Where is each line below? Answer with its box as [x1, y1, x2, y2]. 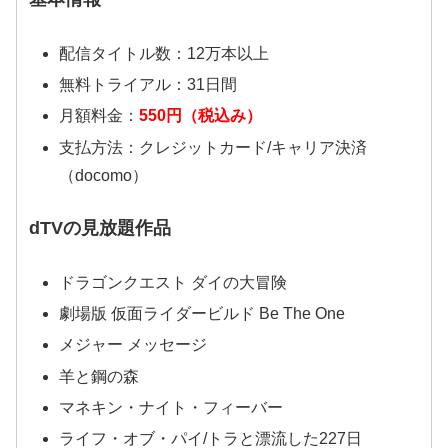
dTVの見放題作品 [29, 217, 172, 238]
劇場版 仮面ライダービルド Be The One [58, 305, 345, 323]
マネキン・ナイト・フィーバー [58, 398, 283, 416]
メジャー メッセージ [58, 336, 207, 354]
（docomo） [58, 166, 148, 184]
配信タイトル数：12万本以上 [58, 44, 269, 62]
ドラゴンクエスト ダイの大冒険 [58, 274, 287, 292]
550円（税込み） [138, 107, 262, 125]
